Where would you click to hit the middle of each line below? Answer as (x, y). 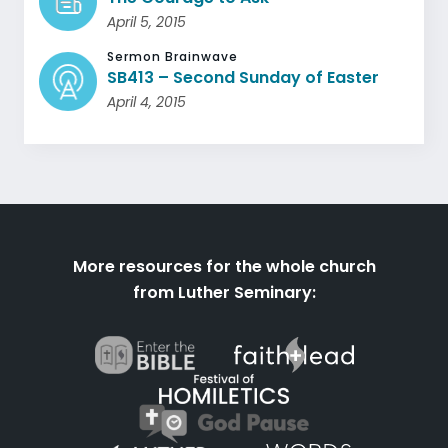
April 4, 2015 (147, 102)
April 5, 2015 (147, 22)
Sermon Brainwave (173, 56)
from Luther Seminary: (224, 292)
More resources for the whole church (224, 266)
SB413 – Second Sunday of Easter (243, 77)
